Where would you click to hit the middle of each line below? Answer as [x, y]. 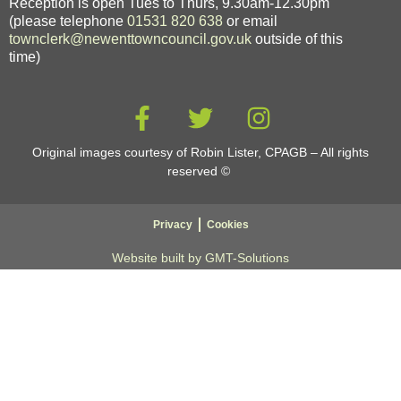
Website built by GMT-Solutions [200, 258]
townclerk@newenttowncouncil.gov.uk [130, 39]
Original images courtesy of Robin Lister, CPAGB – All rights [200, 153]
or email [250, 21]
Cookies [227, 225]
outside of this [297, 39]
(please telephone [66, 21]
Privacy [172, 225]
